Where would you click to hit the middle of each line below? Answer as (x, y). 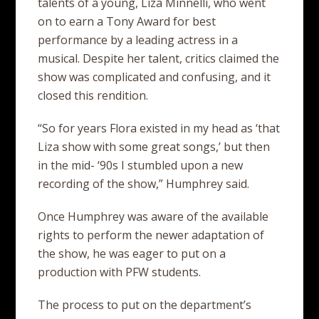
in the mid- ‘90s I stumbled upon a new (141, 165)
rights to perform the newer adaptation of (151, 235)
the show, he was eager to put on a (132, 253)
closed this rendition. (93, 95)
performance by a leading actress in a (138, 40)
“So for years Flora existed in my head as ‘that (159, 128)
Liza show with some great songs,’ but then (154, 147)
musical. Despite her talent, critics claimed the (159, 58)
